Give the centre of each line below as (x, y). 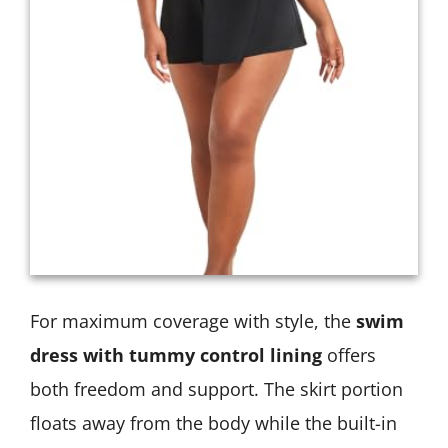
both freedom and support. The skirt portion (216, 389)
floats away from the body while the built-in (213, 423)
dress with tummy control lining (176, 355)
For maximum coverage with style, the (193, 321)
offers (349, 355)
